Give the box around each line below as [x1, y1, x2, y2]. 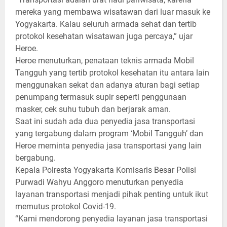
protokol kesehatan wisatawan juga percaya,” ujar [15, 31, 193, 41]
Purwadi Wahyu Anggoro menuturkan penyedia [15, 177, 183, 187]
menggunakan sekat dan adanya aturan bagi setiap [15, 80, 200, 90]
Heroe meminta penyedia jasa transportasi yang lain [15, 140, 202, 150]
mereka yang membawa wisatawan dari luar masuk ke [15, 7, 210, 17]
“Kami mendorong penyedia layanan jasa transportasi [15, 213, 208, 223]
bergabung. [15, 153, 58, 163]
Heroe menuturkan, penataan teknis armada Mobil [15, 55, 194, 65]
